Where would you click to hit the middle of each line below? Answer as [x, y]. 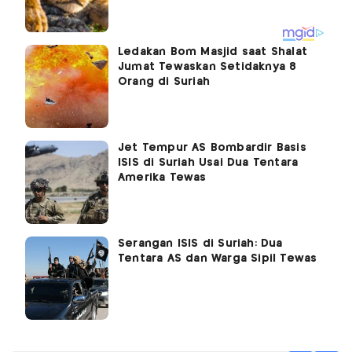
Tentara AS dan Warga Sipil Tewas [218, 259]
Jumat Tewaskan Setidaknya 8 [207, 67]
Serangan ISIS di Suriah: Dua [200, 244]
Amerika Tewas [162, 178]
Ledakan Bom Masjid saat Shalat [213, 52]
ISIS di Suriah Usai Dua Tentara [208, 163]
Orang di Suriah [164, 82]
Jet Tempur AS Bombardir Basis [212, 148]
